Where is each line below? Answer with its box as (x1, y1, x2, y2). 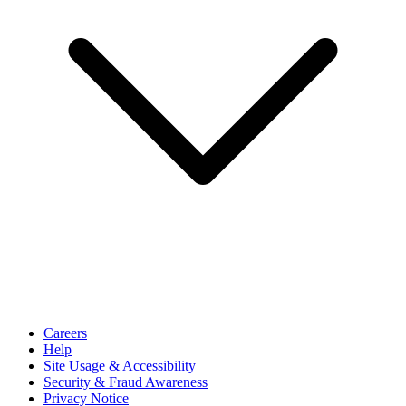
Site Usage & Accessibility (43, 357, 196, 373)
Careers (43, 324, 87, 341)
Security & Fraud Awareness (43, 373, 208, 390)
